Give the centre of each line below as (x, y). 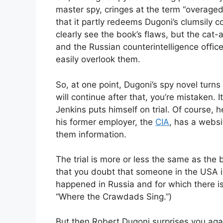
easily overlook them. (98, 59)
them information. (91, 134)
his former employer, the (106, 122)
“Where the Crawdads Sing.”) (114, 197)
